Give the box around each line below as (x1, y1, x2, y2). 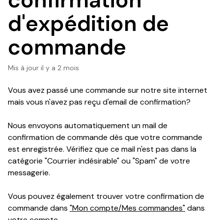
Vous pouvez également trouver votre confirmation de (8, 191, 204, 201)
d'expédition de (8, 9, 169, 38)
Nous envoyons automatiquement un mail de (8, 120, 167, 131)
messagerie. (8, 167, 50, 178)
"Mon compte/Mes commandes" (70, 203, 185, 213)
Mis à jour (14, 63, 39, 72)
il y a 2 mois (41, 63, 79, 72)
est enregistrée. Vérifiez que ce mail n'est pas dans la (8, 144, 196, 154)
